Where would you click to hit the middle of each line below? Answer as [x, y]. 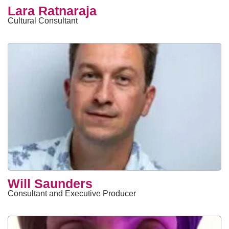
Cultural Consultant [43, 21]
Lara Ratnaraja [52, 11]
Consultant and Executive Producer [72, 193]
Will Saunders [50, 184]
